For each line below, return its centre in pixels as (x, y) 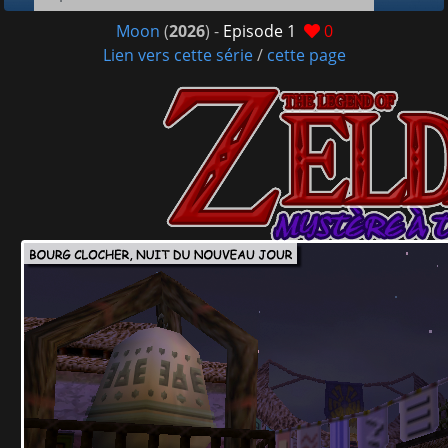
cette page (306, 55)
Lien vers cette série (177, 55)
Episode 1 (259, 31)
